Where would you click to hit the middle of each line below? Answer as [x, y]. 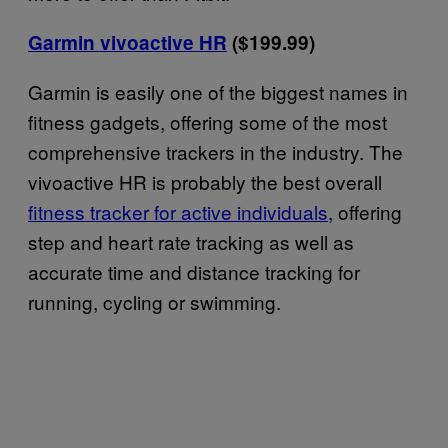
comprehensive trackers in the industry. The [215, 151]
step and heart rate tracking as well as [191, 241]
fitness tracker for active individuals [178, 211]
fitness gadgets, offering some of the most [207, 121]
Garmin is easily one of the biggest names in [218, 91]
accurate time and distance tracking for [194, 271]
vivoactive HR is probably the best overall [205, 181]
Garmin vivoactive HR [127, 42]
